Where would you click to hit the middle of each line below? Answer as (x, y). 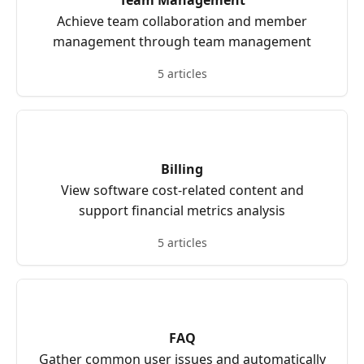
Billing (182, 169)
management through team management (182, 41)
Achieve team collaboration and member (182, 21)
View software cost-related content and (182, 190)
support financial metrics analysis (182, 210)
